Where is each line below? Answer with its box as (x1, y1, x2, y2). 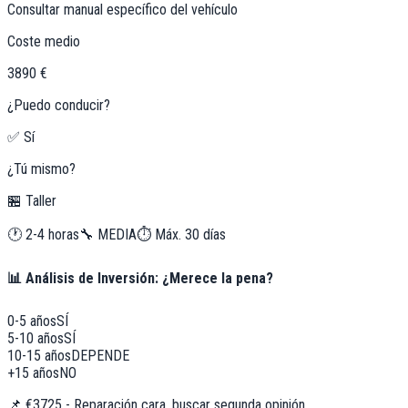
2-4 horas (25, 225, 79, 243)
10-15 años (7, 346, 71, 364)
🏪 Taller (7, 191, 56, 209)
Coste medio (7, 32, 80, 50)
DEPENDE (71, 346, 129, 364)
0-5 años (7, 311, 56, 330)
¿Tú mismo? (7, 159, 76, 178)
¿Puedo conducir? (7, 96, 110, 114)
